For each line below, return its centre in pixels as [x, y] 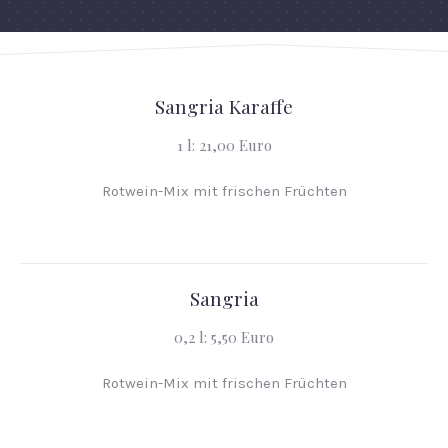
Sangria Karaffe [224, 106]
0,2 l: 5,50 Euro [224, 337]
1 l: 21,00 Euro [224, 145]
